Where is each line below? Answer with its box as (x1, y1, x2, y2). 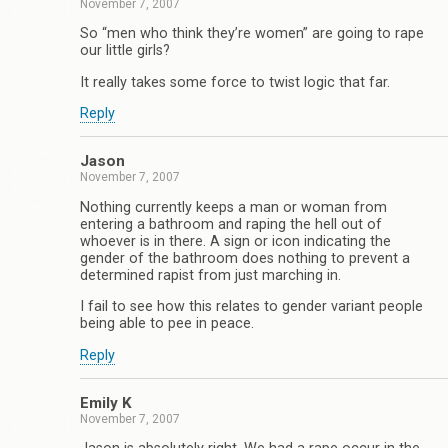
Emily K (80, 393, 132, 412)
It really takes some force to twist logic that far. (80, 73, 390, 91)
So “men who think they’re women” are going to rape (80, 25, 424, 43)
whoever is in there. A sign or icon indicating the (80, 232, 391, 250)
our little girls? (80, 42, 170, 60)
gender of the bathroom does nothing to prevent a (80, 249, 410, 267)
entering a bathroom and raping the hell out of (80, 215, 382, 233)
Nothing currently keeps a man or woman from (80, 198, 387, 216)
